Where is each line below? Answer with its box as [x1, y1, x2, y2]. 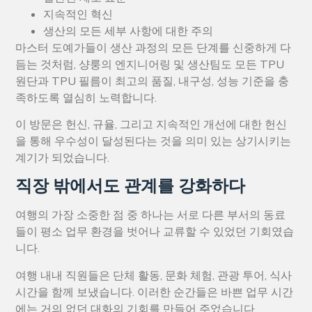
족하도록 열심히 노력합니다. [15, 90, 157, 106]
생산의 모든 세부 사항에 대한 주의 [43, 23, 214, 39]
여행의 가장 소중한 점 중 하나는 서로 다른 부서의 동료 [15, 208, 286, 224]
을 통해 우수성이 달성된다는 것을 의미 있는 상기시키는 [15, 134, 292, 150]
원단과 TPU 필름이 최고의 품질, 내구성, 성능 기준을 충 [15, 73, 290, 89]
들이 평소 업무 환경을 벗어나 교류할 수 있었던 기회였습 [15, 224, 295, 240]
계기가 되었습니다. [15, 150, 110, 166]
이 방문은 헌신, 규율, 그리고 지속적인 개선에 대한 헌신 [15, 117, 288, 133]
